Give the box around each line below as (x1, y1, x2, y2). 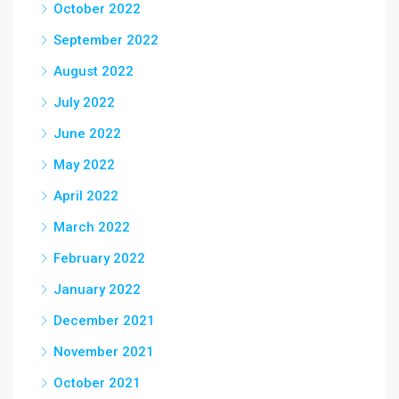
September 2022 (53, 32, 159, 48)
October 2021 (53, 375, 141, 391)
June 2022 (53, 126, 121, 142)
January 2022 (53, 281, 141, 297)
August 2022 (53, 63, 134, 79)
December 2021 (53, 313, 155, 329)
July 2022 (53, 94, 115, 110)
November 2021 (53, 344, 154, 360)
